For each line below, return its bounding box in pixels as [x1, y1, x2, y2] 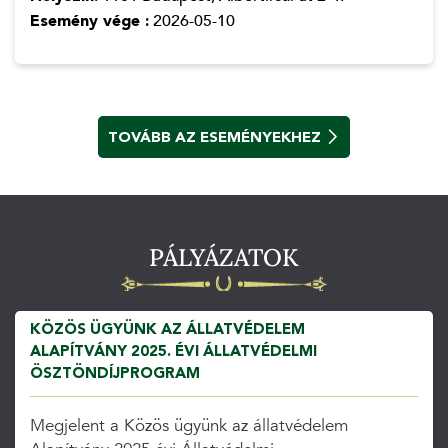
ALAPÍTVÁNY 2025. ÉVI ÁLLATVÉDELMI [29, 341, 317, 362]
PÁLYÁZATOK [149, 242, 299, 274]
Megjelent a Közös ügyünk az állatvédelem [29, 413, 348, 437]
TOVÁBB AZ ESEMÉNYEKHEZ [108, 127, 322, 148]
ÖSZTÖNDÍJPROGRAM [29, 363, 200, 384]
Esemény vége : [29, 9, 149, 32]
